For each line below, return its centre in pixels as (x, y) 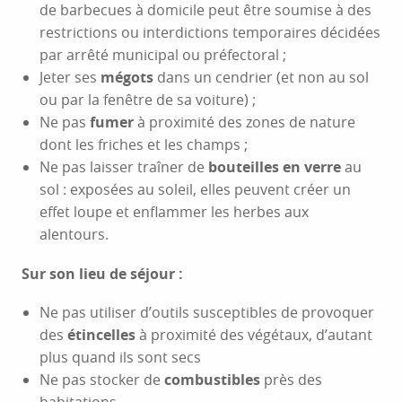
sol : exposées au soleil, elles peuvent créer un (195, 189)
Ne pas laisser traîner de (124, 167)
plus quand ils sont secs (120, 357)
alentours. (74, 234)
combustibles (212, 380)
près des (291, 380)
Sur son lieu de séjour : (102, 274)
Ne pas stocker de (102, 380)
